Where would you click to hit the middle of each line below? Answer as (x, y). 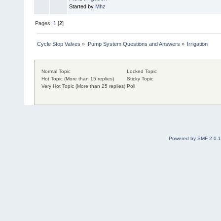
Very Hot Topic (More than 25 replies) (83, 86)
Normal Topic (55, 72)
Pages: (44, 23)
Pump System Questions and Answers (134, 44)
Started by (82, 6)
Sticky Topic (140, 79)
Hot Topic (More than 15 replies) (77, 79)
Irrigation (197, 44)
